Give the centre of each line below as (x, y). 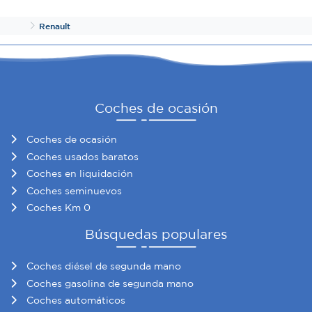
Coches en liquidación (80, 174)
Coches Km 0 (58, 208)
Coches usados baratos (83, 156)
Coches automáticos (76, 301)
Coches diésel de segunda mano (104, 266)
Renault (55, 25)
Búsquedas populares (156, 234)
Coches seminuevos (74, 190)
